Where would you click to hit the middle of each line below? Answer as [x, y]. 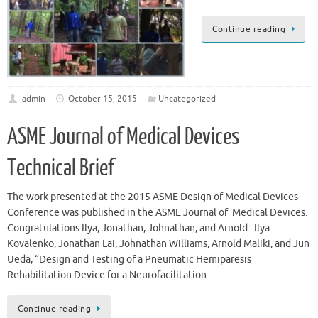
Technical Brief [61, 169]
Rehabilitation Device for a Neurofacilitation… [112, 275]
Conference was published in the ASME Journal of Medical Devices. [158, 213]
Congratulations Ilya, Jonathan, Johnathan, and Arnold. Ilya [138, 229]
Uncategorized [187, 99]
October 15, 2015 [103, 99]
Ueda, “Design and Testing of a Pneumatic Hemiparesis [129, 260]
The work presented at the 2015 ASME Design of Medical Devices [153, 197]
